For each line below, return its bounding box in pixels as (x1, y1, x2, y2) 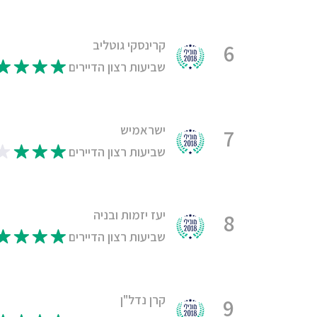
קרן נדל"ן (120, 291, 166, 308)
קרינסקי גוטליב (93, 36, 166, 53)
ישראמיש (120, 121, 166, 138)
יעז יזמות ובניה (93, 206, 166, 223)
